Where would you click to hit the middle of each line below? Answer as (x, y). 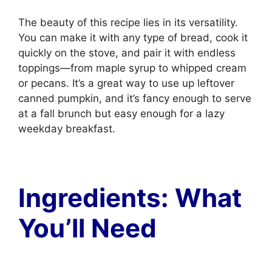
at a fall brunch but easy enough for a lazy (121, 114)
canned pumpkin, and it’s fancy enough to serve (135, 98)
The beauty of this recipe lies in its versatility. (128, 22)
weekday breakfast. (67, 129)
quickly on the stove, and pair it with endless (127, 53)
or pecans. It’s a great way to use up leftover (126, 83)
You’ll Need (90, 228)
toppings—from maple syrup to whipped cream (132, 68)
